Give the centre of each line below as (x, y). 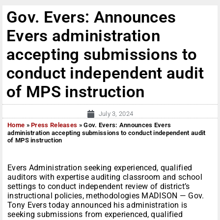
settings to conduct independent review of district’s (99, 187)
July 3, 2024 (116, 114)
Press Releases (54, 125)
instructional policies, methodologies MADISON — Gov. (106, 196)
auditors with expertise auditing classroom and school (105, 177)
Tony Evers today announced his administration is (97, 205)
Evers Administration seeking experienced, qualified (100, 168)
